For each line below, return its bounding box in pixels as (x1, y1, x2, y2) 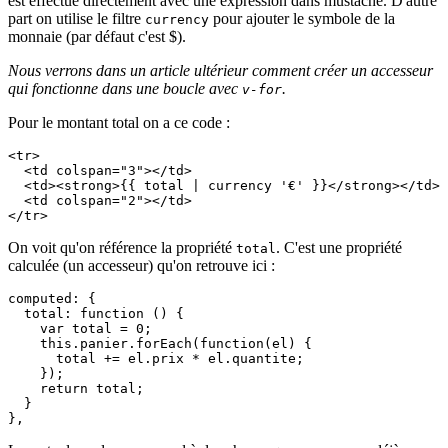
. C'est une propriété (276, 238, 402, 256)
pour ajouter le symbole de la (209, 9, 395, 27)
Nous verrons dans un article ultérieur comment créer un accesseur (8, 61, 433, 79)
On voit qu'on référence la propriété (8, 238, 236, 256)
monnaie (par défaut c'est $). (8, 27, 186, 45)
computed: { (8, 290, 96, 306)
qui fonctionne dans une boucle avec (8, 79, 242, 97)
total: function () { (8, 305, 184, 321)
